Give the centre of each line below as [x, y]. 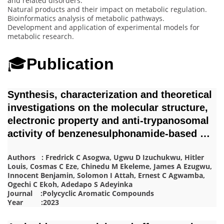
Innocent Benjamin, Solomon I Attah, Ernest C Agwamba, [106, 175]
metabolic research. [41, 36]
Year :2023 [33, 202]
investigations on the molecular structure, [108, 107]
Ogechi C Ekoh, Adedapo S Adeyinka [70, 184]
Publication [72, 64]
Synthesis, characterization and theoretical [110, 94]
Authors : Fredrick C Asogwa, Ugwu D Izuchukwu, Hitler [106, 157]
